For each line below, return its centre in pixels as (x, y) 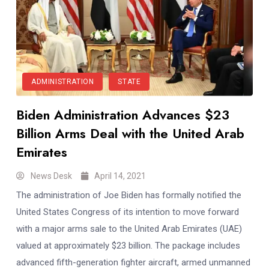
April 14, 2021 (120, 176)
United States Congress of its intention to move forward (128, 212)
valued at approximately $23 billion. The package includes (128, 245)
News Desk (51, 176)
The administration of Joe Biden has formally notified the (129, 195)
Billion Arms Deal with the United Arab (130, 133)
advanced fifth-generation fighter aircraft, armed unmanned (133, 262)
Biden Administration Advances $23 (123, 114)
